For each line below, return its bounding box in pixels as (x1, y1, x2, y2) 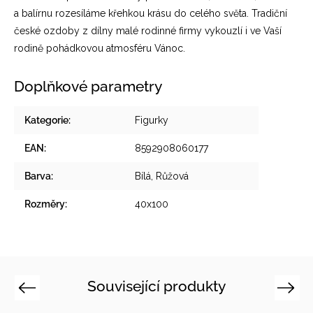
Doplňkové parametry (14, 78, 162, 95)
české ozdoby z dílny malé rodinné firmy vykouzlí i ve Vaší (14, 25, 282, 36)
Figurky (135, 115, 168, 126)
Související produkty (87, 277, 226, 295)
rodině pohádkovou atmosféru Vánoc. (14, 43, 185, 54)
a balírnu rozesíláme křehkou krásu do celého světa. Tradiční (14, 8, 287, 19)
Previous (19, 282, 54, 293)
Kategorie (24, 115, 68, 126)
